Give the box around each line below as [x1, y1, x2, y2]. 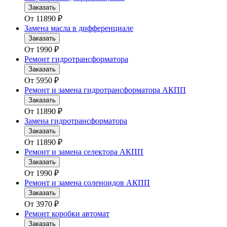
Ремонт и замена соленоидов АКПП [24, 178, 150, 187]
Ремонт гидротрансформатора [24, 55, 128, 64]
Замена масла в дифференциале [24, 24, 133, 33]
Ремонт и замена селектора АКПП [24, 147, 143, 157]
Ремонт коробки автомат [24, 209, 109, 218]
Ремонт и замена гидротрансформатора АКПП [24, 86, 186, 95]
